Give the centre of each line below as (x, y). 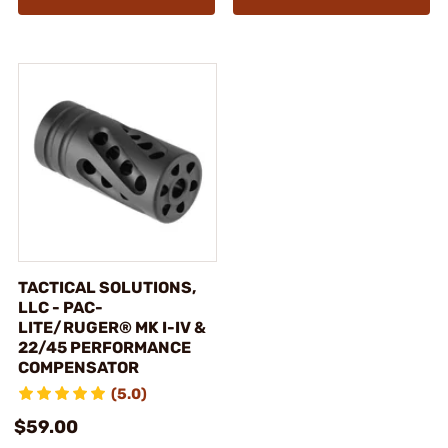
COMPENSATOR (78, 367)
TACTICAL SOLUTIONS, (107, 287)
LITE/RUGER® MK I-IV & (112, 327)
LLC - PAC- (60, 307)
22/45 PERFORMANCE (104, 347)
